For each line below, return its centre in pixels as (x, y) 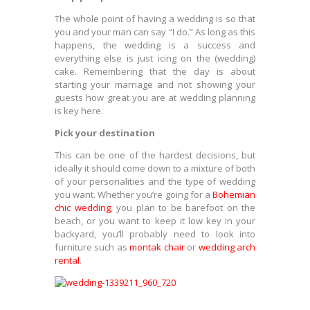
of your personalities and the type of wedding (155, 181)
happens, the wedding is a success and (155, 45)
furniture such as (92, 247)
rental (67, 260)
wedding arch (227, 247)
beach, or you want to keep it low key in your (155, 221)
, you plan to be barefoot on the (183, 208)
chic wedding (83, 208)
